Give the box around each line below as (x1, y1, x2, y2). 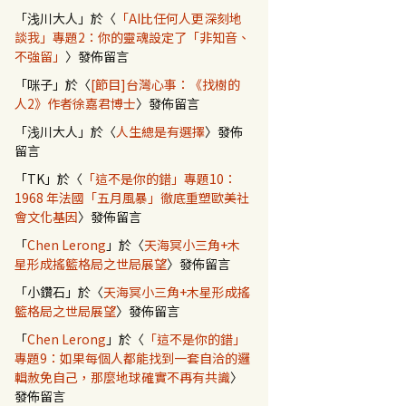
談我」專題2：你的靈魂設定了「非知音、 (14, 28, 250, 46)
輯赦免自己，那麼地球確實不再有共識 (14, 368, 230, 386)
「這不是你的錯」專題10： (82, 169, 237, 188)
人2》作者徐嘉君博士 (14, 94, 136, 112)
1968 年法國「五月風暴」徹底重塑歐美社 (14, 188, 249, 207)
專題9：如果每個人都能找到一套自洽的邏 (14, 349, 250, 367)
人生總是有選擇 (116, 122, 205, 140)
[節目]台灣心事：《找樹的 (91, 75, 240, 93)
